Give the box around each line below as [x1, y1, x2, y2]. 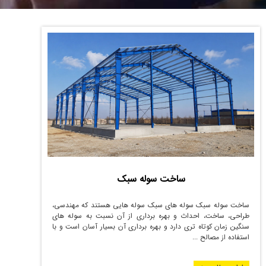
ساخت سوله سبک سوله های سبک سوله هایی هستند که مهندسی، [52, 199, 249, 211]
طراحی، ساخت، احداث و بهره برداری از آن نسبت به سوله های [52, 210, 249, 222]
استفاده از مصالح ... [192, 232, 249, 243]
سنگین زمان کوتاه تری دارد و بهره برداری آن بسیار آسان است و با [52, 221, 249, 233]
